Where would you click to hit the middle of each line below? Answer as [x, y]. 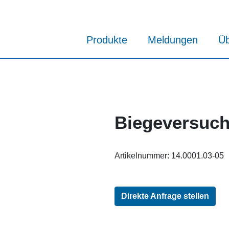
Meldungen [173, 40]
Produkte [107, 40]
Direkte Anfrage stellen [165, 196]
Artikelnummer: [143, 155]
